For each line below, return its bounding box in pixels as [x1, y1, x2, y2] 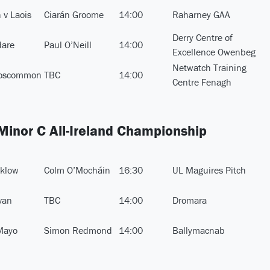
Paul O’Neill [44, 39, 92, 51]
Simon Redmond [44, 224, 112, 237]
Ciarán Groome [44, 8, 104, 21]
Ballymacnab [172, 224, 225, 237]
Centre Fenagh [172, 76, 231, 89]
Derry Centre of [172, 31, 233, 44]
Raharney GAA [172, 8, 230, 21]
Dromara [172, 194, 207, 207]
